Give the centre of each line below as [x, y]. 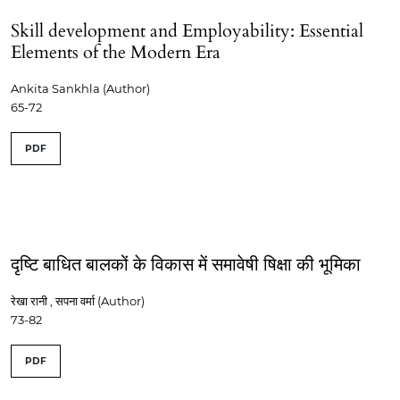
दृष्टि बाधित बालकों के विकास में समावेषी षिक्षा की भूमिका [186, 265]
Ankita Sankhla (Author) [80, 89]
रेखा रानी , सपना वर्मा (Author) [78, 301]
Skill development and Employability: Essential [187, 31]
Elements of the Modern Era [116, 53]
